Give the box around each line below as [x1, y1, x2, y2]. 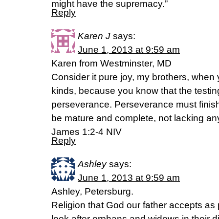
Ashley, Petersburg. [51, 186, 133, 197]
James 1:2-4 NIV [51, 127, 122, 137]
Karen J [78, 31, 110, 41]
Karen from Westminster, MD [51, 58, 172, 68]
